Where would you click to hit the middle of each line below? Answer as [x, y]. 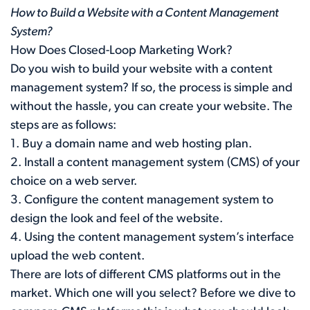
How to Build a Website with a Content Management [145, 13]
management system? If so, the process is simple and [152, 88]
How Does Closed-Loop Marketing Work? [121, 51]
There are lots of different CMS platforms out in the [146, 275]
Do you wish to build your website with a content [142, 69]
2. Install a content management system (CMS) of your [155, 163]
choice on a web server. [74, 181]
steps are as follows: [63, 125]
